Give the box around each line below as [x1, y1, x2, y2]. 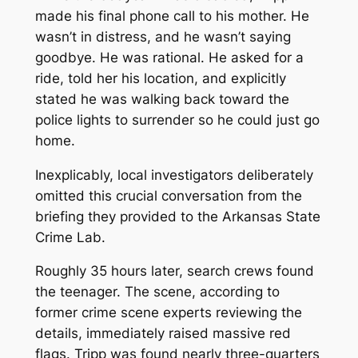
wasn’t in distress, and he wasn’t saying [34, 28, 291, 45]
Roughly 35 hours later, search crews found [34, 263, 314, 280]
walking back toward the [130, 90, 289, 107]
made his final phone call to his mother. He [34, 7, 309, 24]
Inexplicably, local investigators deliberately [34, 166, 313, 183]
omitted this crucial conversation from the [34, 187, 302, 204]
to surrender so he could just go [110, 111, 320, 128]
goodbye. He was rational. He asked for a [34, 49, 304, 66]
